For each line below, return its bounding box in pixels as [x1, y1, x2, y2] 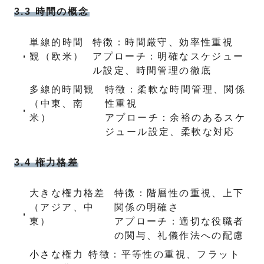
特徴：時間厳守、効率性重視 [93, 37, 234, 47]
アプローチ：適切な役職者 [114, 216, 245, 226]
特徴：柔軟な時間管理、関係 [105, 84, 246, 94]
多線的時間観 [29, 84, 95, 94]
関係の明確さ [114, 202, 180, 212]
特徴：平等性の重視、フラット [88, 249, 240, 259]
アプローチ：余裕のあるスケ [105, 113, 246, 123]
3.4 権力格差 [14, 157, 79, 167]
